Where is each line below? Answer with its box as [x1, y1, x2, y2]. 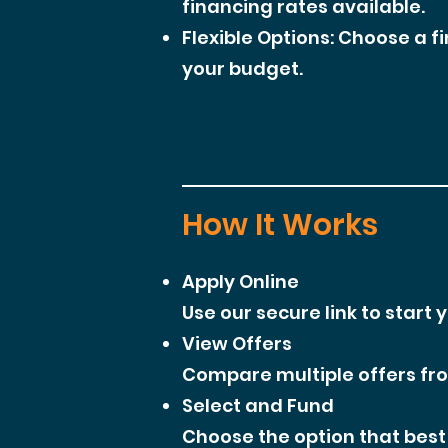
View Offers [182, 331, 292, 356]
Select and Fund [182, 393, 334, 418]
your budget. [182, 56, 303, 81]
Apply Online [182, 269, 299, 294]
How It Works [182, 204, 378, 246]
